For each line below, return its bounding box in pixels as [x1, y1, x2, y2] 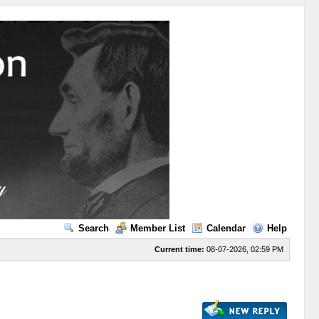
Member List [130, 223, 185, 234]
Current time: [154, 245, 204, 253]
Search [78, 223, 109, 234]
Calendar [206, 223, 246, 234]
